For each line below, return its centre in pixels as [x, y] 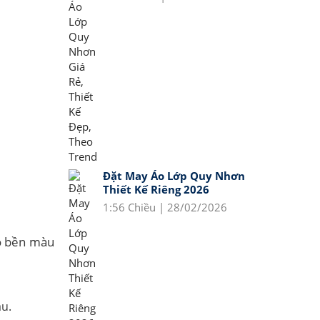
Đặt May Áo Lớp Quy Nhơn [174, 176]
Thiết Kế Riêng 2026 [156, 189]
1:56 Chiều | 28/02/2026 [165, 207]
